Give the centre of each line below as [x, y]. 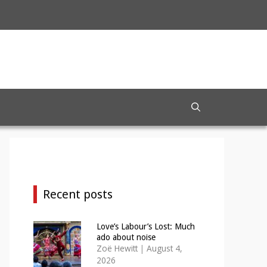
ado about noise [126, 237]
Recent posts [78, 194]
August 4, [164, 248]
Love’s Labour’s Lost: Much [145, 226]
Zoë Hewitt [117, 248]
